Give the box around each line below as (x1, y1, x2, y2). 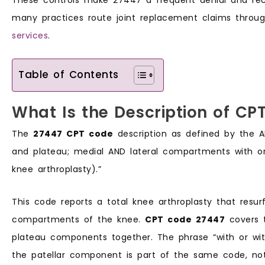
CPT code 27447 (145, 213, 225, 225)
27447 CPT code (33, 128, 113, 140)
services (12, 29, 48, 41)
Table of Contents (18, 67, 119, 82)
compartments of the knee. (12, 213, 145, 225)
